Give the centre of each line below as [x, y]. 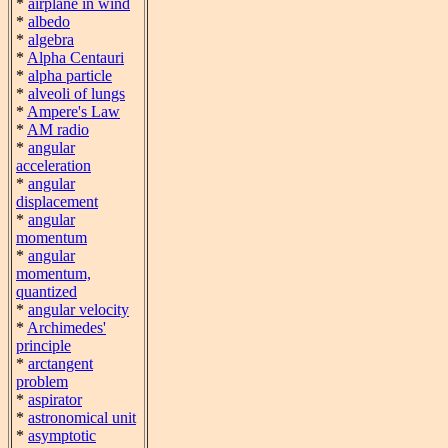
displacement [57, 201]
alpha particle [70, 75]
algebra [51, 39]
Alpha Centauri [75, 57]
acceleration [53, 165]
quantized [46, 291]
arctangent [60, 363]
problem [42, 381]
